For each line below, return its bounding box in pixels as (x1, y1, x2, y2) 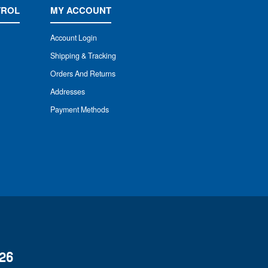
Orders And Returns (50, 68, 115, 80)
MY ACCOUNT (50, 4, 111, 17)
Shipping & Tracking (50, 50, 116, 62)
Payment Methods (50, 104, 109, 115)
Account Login (50, 32, 97, 44)
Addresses (50, 86, 85, 98)
